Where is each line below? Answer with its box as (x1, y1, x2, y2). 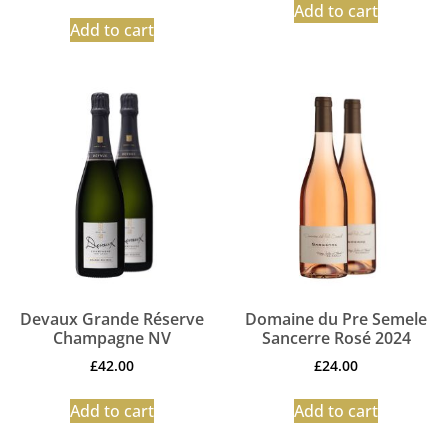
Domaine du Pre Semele (245, 307, 427, 330)
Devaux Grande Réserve (20, 307, 204, 330)
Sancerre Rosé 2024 (261, 326, 411, 349)
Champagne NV (53, 326, 171, 349)
